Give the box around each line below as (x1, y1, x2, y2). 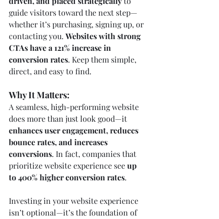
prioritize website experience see (9, 160, 127, 171)
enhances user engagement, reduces (9, 125, 140, 135)
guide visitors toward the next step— (9, 7, 137, 18)
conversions (9, 148, 52, 159)
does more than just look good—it (9, 113, 129, 124)
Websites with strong (66, 30, 143, 41)
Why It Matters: (9, 88, 69, 101)
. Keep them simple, (68, 54, 138, 65)
